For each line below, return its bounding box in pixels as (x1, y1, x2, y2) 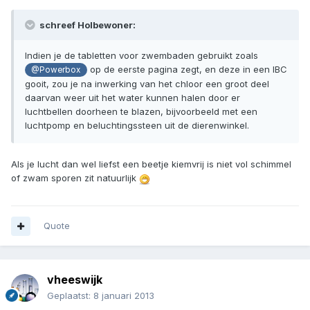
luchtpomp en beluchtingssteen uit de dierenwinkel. (25, 120, 249, 131)
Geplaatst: (47, 290, 93, 302)
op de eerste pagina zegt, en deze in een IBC (86, 64, 287, 75)
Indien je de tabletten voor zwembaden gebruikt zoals (25, 50, 258, 62)
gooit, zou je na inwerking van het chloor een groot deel (25, 78, 269, 90)
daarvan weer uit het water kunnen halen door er (25, 92, 240, 104)
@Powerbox (31, 65, 81, 75)
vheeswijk (47, 273, 102, 287)
